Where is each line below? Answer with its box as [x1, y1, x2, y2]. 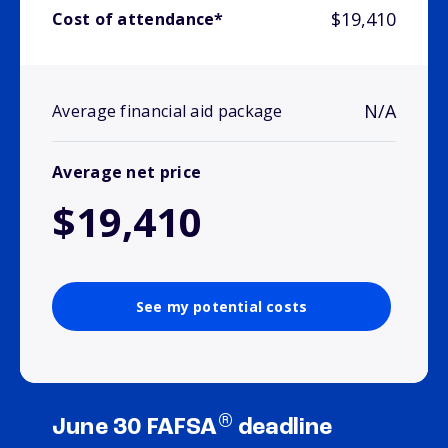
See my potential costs [135, 297, 308, 317]
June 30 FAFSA [52, 416, 218, 441]
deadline [232, 416, 333, 441]
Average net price [52, 161, 202, 184]
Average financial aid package [52, 100, 283, 123]
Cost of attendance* [52, 8, 224, 31]
